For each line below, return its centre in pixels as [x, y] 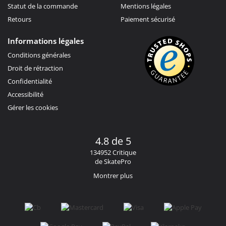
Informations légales [46, 41]
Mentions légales [146, 6]
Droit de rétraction [35, 68]
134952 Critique [113, 152]
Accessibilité [25, 94]
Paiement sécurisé [148, 19]
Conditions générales [39, 55]
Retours [19, 19]
